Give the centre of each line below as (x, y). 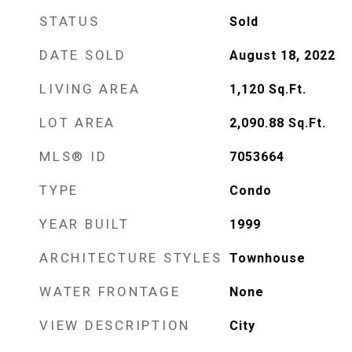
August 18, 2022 (282, 55)
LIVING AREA (90, 89)
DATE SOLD (83, 55)
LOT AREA (77, 123)
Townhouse (267, 258)
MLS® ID (73, 156)
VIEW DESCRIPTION (115, 325)
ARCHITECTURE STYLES (131, 258)
